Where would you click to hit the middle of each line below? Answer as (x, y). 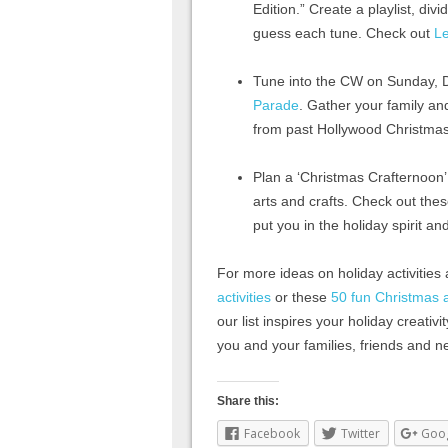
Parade (276, 104)
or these (301, 296)
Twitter (360, 433)
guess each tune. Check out (343, 32)
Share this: (248, 400)
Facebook (272, 433)
